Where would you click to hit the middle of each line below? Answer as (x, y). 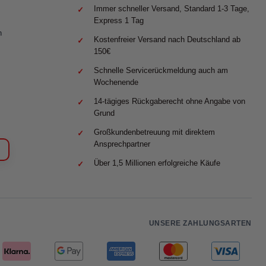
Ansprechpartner (122, 144)
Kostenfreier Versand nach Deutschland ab (167, 40)
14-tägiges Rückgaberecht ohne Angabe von (170, 102)
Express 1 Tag (119, 21)
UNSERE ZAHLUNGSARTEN (200, 224)
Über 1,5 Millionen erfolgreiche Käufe (157, 163)
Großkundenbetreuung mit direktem (154, 132)
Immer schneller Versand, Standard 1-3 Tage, (172, 9)
